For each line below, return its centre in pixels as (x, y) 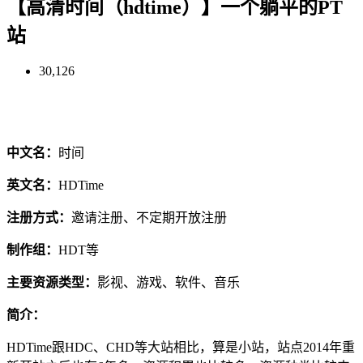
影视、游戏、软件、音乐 (169, 283)
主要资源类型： (52, 283)
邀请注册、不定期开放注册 (149, 218)
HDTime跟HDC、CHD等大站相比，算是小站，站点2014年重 (181, 348)
